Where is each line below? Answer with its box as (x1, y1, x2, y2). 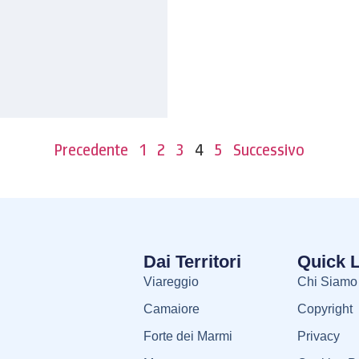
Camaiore (143, 301, 200, 316)
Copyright (296, 301, 353, 316)
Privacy (296, 329, 340, 343)
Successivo (233, 139, 305, 160)
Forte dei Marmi (143, 329, 232, 343)
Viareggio (143, 274, 199, 288)
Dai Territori (143, 251, 241, 272)
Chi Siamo (296, 274, 357, 288)
